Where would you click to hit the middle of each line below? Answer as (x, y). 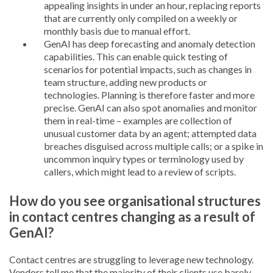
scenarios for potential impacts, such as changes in (148, 69)
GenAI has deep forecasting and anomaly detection (150, 44)
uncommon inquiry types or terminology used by (144, 159)
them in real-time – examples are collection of (138, 120)
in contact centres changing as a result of (132, 217)
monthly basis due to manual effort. (117, 31)
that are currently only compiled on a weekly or (141, 18)
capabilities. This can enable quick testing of (136, 56)
